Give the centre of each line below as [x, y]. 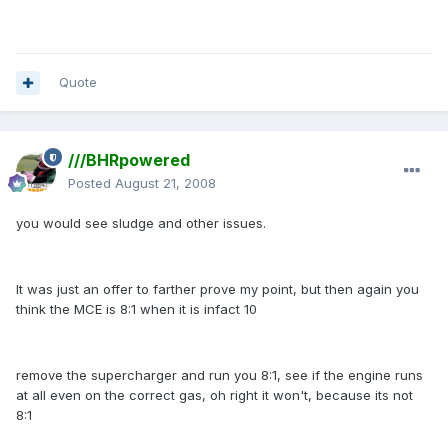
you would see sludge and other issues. [141, 223]
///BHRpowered [129, 160]
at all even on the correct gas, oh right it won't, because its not [214, 395]
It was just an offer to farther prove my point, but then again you [217, 289]
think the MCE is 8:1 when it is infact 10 [136, 309]
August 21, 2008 [165, 183]
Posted [91, 183]
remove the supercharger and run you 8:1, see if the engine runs [219, 375]
